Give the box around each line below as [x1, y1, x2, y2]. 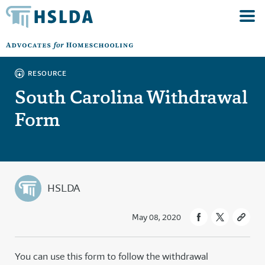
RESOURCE [28, 69, 67, 77]
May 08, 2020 [132, 212, 181, 222]
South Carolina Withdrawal [15, 85, 248, 109]
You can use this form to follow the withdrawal [15, 250, 208, 263]
